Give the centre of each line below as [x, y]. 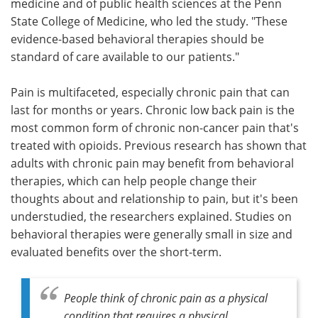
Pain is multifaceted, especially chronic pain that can [150, 92]
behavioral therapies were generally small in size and [152, 234]
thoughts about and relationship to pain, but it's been [154, 198]
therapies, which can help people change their [134, 180]
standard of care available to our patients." [125, 56]
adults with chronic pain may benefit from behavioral [152, 163]
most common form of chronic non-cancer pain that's [155, 127]
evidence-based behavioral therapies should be [137, 38]
